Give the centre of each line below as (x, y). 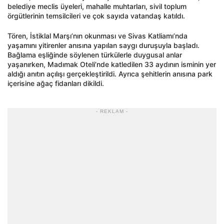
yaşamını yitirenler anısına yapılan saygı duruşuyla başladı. (103, 45)
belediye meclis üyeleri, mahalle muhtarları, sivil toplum (97, 6)
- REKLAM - (112, 111)
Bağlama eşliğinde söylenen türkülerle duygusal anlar (95, 54)
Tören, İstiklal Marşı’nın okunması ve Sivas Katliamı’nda (97, 35)
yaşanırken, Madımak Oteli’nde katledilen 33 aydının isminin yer (112, 64)
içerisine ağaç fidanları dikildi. (56, 83)
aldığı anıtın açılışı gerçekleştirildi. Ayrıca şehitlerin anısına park (110, 73)
